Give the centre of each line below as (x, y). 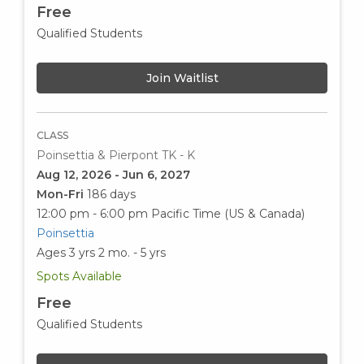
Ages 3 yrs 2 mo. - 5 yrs (101, 252)
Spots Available (79, 276)
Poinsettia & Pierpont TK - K (116, 155)
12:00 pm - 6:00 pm (92, 213)
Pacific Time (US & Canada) (228, 213)
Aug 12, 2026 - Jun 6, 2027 (113, 174)
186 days (111, 194)
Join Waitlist (182, 78)
